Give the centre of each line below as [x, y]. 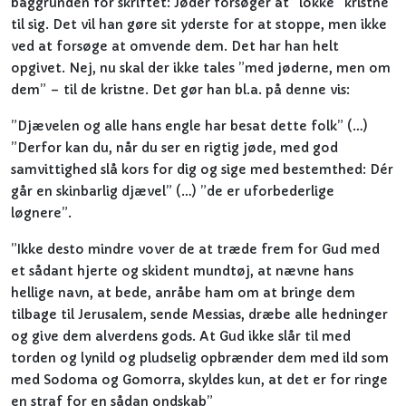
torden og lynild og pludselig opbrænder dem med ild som [200, 358]
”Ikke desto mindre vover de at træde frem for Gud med [195, 249]
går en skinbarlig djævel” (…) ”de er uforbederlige [173, 191]
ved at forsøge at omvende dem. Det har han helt [175, 46]
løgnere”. [41, 213]
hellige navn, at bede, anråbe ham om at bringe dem [183, 293]
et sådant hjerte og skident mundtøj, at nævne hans [182, 271]
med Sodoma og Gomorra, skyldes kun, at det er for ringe [199, 380]
